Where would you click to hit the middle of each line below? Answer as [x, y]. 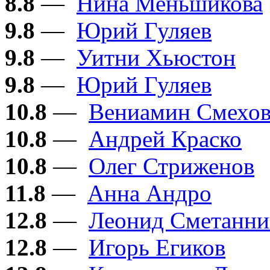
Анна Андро [149, 193]
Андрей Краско [165, 139]
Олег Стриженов [171, 166]
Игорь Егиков [157, 248]
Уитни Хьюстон [156, 58]
